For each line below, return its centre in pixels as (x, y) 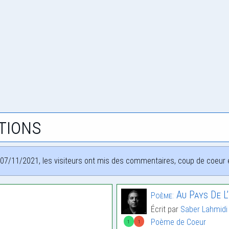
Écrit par (166, 210)
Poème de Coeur (178, 222)
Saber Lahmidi (204, 210)
